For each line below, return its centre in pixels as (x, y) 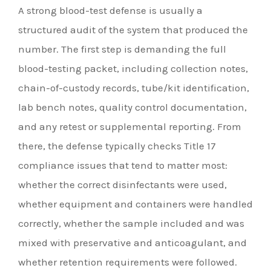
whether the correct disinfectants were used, (122, 185)
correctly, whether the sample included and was (131, 224)
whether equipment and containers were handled (135, 204)
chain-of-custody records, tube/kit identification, (134, 88)
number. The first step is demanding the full (122, 49)
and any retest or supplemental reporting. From (130, 127)
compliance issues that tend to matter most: (123, 165)
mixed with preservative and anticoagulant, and (132, 243)
